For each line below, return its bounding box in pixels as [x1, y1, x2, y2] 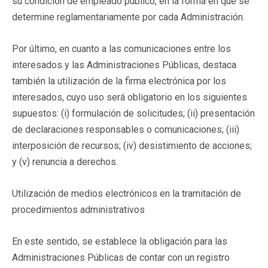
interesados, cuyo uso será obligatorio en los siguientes [12, 91, 247, 103]
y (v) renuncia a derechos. [12, 156, 118, 167]
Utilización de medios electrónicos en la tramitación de [12, 187, 241, 199]
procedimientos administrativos [12, 203, 145, 215]
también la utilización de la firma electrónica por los [12, 75, 226, 87]
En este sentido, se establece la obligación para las [12, 235, 227, 247]
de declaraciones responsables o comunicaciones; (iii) [12, 123, 239, 135]
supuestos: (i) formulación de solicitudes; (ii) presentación [12, 107, 255, 119]
